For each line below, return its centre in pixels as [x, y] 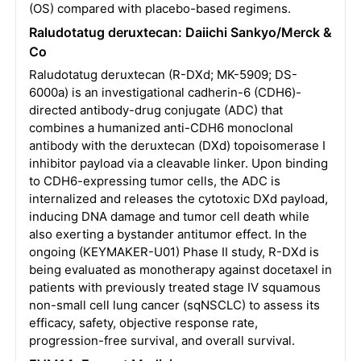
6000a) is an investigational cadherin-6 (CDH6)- [165, 92]
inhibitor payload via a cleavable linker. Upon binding [178, 163]
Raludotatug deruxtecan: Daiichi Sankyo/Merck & [180, 32]
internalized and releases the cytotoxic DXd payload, [178, 199]
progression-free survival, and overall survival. [162, 340]
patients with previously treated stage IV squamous [174, 287]
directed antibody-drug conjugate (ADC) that [156, 110]
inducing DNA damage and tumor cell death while [169, 216]
